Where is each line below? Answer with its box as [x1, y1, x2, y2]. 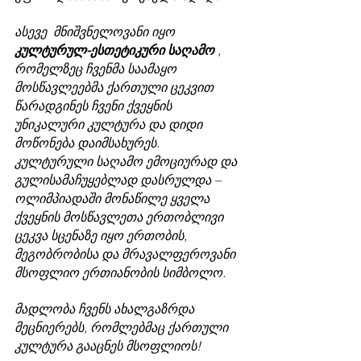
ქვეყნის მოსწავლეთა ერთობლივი [15, 208, 226, 225]
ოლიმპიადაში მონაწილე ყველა [15, 189, 213, 206]
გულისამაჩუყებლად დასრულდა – [15, 171, 224, 188]
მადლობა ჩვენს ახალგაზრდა [15, 300, 197, 317]
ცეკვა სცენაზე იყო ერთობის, [15, 226, 190, 243]
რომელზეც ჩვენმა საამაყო [15, 60, 180, 77]
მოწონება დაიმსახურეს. [15, 134, 163, 151]
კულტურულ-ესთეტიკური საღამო [15, 41, 218, 58]
